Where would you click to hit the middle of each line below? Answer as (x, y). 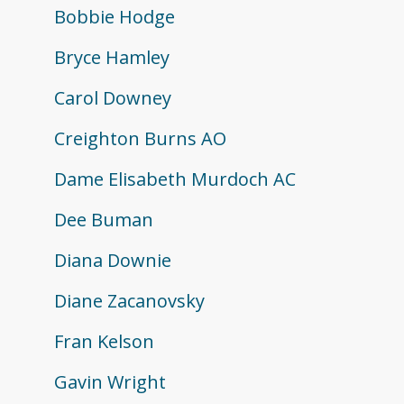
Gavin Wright (110, 382)
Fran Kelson (104, 342)
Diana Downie (113, 261)
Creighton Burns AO (140, 139)
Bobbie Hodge (115, 17)
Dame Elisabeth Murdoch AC (175, 179)
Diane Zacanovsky (129, 301)
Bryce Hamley (112, 58)
